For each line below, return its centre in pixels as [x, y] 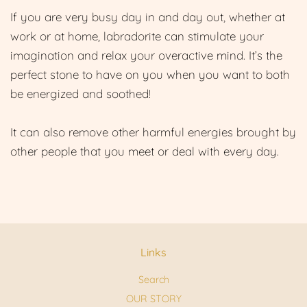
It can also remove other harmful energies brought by [153, 132]
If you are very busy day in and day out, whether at [148, 17]
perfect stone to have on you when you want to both [150, 74]
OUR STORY [153, 298]
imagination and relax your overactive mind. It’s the [146, 55]
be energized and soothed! [81, 94]
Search [153, 280]
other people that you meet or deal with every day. [145, 151]
